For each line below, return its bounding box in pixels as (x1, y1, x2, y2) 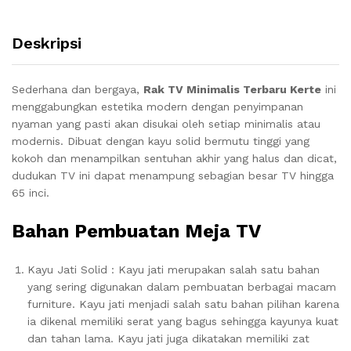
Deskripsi (12, 34, 81, 52)
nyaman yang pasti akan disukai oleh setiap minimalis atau (12, 118, 320, 130)
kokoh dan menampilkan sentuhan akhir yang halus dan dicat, (12, 152, 337, 165)
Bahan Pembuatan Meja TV (12, 220, 261, 242)
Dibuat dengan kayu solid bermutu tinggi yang (67, 135, 309, 147)
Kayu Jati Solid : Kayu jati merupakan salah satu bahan (27, 263, 320, 276)
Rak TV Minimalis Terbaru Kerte (143, 83, 321, 96)
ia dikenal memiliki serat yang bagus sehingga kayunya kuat (27, 315, 338, 327)
